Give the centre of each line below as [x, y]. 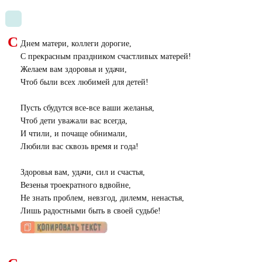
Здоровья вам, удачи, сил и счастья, [82, 172]
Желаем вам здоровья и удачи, [73, 69]
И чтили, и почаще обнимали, [74, 134]
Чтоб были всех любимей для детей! [84, 82]
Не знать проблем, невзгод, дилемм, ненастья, [102, 198]
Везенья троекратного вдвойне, [75, 185]
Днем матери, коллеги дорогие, [76, 44]
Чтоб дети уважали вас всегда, [74, 121]
